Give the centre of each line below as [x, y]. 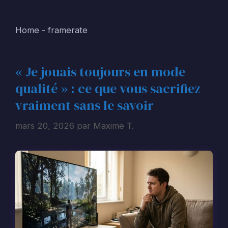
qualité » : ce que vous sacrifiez [108, 88]
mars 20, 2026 [45, 126]
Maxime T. [113, 126]
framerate [68, 30]
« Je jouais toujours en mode [100, 72]
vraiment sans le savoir [84, 105]
